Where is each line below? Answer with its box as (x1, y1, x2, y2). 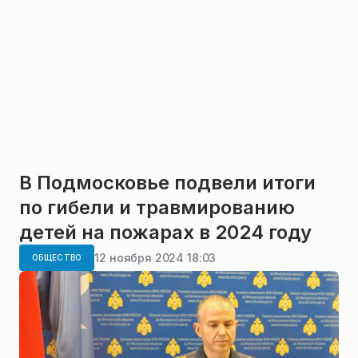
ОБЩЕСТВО (32, 253, 82, 263)
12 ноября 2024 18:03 (94, 250, 217, 265)
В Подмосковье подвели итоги (19, 171, 316, 195)
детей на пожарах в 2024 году (19, 221, 312, 245)
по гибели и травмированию (19, 196, 295, 220)
